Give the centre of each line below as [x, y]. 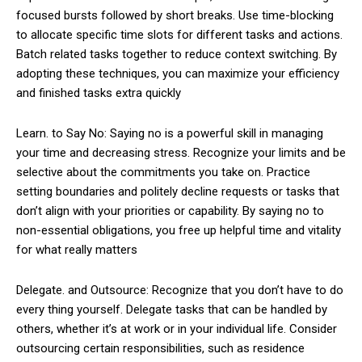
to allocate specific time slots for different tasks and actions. [179, 34]
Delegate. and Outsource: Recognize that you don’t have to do [180, 290]
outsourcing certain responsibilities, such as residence [160, 348]
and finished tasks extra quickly [99, 93]
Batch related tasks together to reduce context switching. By [177, 54]
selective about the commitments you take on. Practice [163, 172]
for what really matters [77, 249]
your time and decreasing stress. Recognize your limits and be [181, 152]
